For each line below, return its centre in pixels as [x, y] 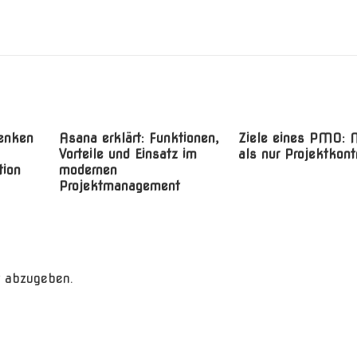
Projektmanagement [120, 186]
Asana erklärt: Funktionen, [139, 138]
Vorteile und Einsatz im [128, 154]
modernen [88, 170]
